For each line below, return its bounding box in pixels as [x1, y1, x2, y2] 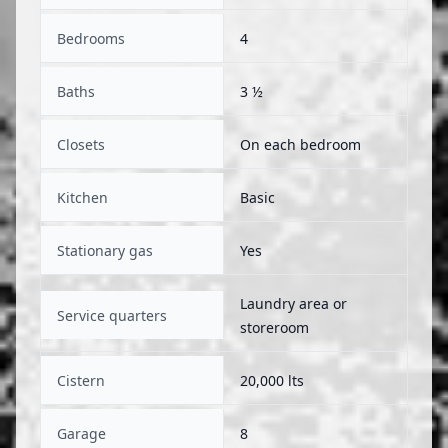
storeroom [240, 318, 309, 337]
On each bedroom [240, 135, 361, 154]
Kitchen [57, 188, 108, 207]
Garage [57, 424, 106, 443]
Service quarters [57, 306, 167, 325]
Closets [57, 135, 105, 154]
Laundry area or [240, 294, 347, 313]
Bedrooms [57, 29, 125, 48]
